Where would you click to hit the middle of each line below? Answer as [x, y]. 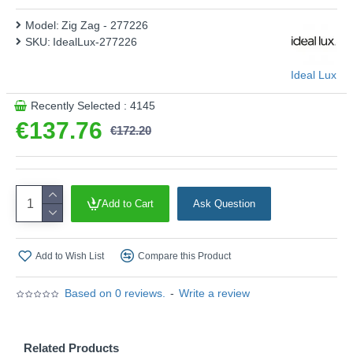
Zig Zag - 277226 [105, 25]
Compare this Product [184, 256]
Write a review [214, 293]
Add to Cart [128, 204]
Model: [42, 25]
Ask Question [224, 204]
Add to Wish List [70, 256]
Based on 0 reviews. [115, 293]
